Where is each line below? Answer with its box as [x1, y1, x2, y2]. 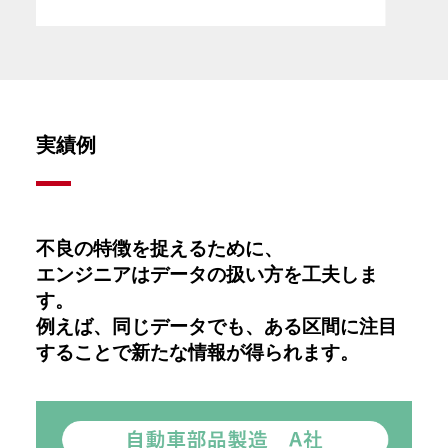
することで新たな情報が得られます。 [36, 342, 359, 364]
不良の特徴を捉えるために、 [36, 238, 283, 260]
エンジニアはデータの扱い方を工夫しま [36, 264, 378, 286]
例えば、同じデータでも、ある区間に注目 [36, 316, 397, 338]
